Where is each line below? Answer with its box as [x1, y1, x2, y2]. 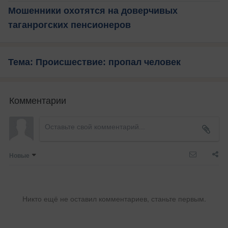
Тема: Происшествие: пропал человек [8, 56, 181, 67]
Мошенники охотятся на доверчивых [8, 5, 178, 16]
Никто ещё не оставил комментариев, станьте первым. [22, 193, 206, 204]
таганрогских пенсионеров [8, 19, 131, 30]
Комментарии [9, 93, 66, 106]
